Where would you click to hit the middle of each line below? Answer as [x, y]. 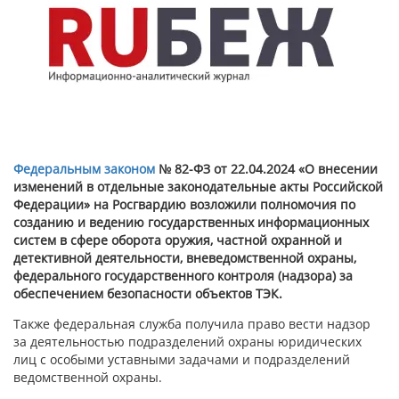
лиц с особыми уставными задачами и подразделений [182, 359]
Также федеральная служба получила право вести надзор [192, 324]
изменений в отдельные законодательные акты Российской [198, 187]
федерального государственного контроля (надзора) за [183, 276]
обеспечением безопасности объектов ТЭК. [148, 293]
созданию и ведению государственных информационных [191, 222]
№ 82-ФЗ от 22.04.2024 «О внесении [266, 169]
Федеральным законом [84, 169]
